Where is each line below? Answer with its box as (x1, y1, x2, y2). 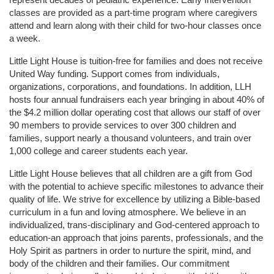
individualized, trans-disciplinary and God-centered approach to (9, 219, 259, 230)
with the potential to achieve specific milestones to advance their (9, 180, 264, 191)
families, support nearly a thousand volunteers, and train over (9, 132, 251, 143)
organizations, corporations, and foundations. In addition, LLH (9, 81, 251, 92)
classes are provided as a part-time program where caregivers (9, 7, 257, 18)
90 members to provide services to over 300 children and (9, 119, 236, 130)
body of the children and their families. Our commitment (9, 257, 229, 268)
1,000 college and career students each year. (9, 145, 188, 156)
